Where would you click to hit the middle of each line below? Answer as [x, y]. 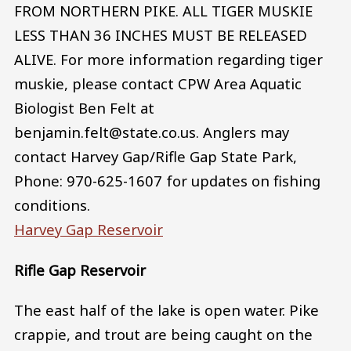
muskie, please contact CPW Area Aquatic [158, 83]
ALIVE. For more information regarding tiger [168, 59]
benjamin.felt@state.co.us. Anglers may [152, 132]
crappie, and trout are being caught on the [163, 335]
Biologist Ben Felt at [84, 107]
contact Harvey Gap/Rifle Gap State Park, [156, 156]
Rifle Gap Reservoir [80, 270]
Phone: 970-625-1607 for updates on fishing [167, 180]
